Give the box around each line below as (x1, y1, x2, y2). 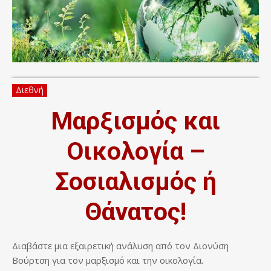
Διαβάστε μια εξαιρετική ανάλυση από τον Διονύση (12, 239, 229, 252)
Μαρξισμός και (51, 106, 220, 135)
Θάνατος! (85, 197, 186, 226)
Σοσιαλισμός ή (54, 166, 217, 196)
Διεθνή (16, 83, 44, 96)
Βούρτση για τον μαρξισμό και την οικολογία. (12, 253, 203, 266)
